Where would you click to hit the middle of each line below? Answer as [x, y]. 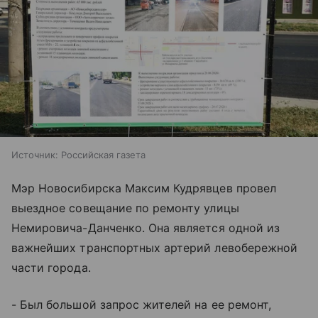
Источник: [35, 155]
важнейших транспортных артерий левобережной [155, 248]
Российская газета [103, 155]
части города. [51, 268]
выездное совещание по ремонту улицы [125, 208]
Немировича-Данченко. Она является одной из [146, 228]
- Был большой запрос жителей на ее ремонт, [142, 305]
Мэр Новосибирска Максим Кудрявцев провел [144, 188]
